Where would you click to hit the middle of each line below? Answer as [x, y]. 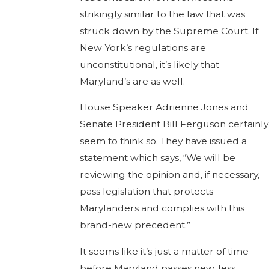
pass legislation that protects [146, 192]
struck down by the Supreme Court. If [169, 31]
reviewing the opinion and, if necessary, [169, 175]
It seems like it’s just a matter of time [164, 251]
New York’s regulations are [143, 47]
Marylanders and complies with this [162, 208]
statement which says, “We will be [157, 158]
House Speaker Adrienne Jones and [164, 107]
